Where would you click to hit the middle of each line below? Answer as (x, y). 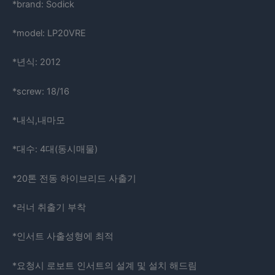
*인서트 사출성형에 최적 (63, 237)
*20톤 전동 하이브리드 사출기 (74, 178)
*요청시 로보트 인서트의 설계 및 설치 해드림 (105, 265)
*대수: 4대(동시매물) (55, 149)
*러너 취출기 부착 (49, 208)
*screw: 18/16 (41, 91)
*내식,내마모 (39, 121)
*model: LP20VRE (49, 33)
